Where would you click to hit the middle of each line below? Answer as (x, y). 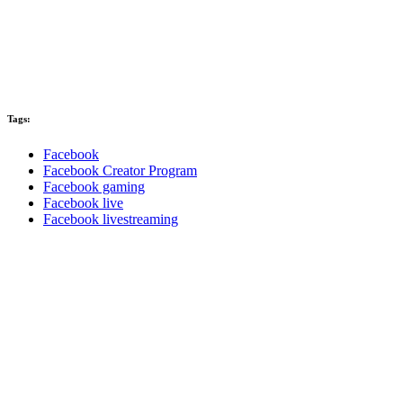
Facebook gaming (94, 187)
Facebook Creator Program (120, 171)
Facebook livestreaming (111, 219)
